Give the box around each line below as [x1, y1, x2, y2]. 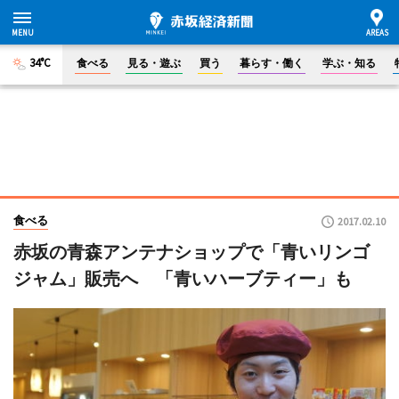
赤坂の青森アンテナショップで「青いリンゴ [13, 241, 370, 263]
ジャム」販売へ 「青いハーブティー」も [13, 268, 352, 289]
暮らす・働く [240, 56, 304, 69]
